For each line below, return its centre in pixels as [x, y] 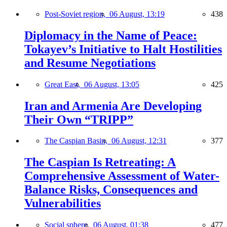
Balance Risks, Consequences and [111, 190]
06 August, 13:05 [112, 84]
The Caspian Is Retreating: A [100, 162]
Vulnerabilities [63, 203]
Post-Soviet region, [77, 14]
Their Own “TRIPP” [79, 119]
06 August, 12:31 [139, 141]
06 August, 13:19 [137, 14]
